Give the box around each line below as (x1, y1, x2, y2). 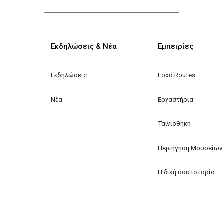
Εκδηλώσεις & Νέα (51, 42, 117, 51)
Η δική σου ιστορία (157, 167, 215, 176)
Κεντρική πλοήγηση (111, 38, 175, 47)
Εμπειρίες (157, 42, 193, 51)
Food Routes (157, 70, 195, 79)
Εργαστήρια (157, 95, 193, 103)
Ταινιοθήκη (157, 119, 191, 127)
